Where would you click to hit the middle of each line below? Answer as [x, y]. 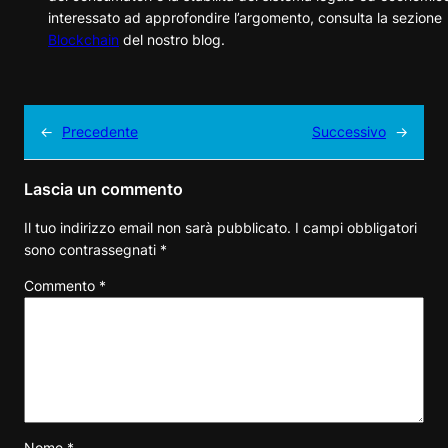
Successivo [349, 132]
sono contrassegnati [92, 249]
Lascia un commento [103, 189]
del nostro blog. [172, 39]
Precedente [100, 132]
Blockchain [83, 39]
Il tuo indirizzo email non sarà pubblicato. [157, 227]
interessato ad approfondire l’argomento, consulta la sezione [245, 17]
